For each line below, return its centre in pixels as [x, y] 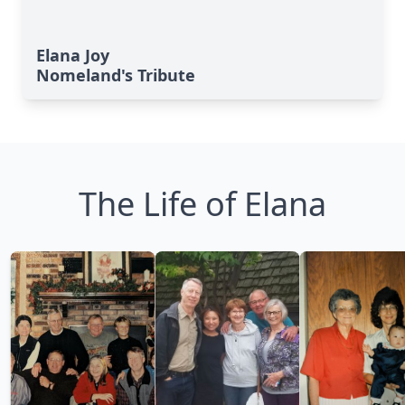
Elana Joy [73, 55]
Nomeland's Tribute [116, 75]
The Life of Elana [202, 204]
